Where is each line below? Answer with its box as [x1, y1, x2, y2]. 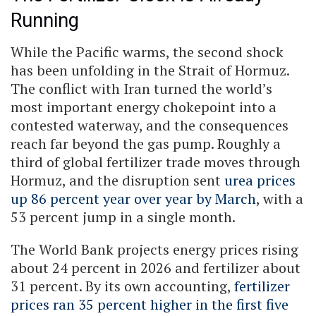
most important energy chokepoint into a [11, 97, 276, 116]
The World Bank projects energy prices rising [11, 239, 298, 259]
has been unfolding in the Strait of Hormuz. [11, 60, 289, 80]
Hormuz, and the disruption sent [11, 170, 224, 190]
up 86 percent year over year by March [11, 188, 256, 208]
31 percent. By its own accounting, [11, 276, 234, 296]
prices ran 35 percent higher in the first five [11, 294, 288, 314]
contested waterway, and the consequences [11, 115, 288, 135]
